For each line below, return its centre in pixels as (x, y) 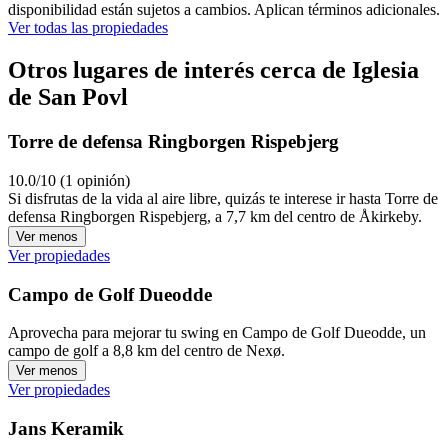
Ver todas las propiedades (88, 28)
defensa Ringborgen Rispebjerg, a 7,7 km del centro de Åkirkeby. (215, 216)
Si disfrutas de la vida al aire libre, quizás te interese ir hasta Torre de (223, 198)
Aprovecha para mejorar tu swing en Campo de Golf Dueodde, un (217, 333)
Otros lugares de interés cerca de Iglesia (213, 70)
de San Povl (68, 97)
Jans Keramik (66, 429)
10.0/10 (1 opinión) (69, 180)
